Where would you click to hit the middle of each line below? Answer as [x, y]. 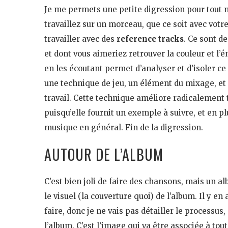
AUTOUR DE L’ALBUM [104, 154]
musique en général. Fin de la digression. [124, 127]
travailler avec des [80, 39]
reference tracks [150, 39]
